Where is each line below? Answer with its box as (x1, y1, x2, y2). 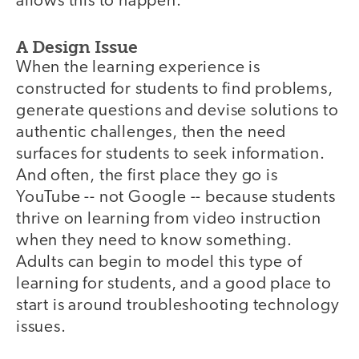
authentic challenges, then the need (16, 123, 286, 141)
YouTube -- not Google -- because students (16, 188, 336, 206)
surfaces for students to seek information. (16, 145, 325, 163)
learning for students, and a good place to (16, 275, 332, 292)
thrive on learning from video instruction (16, 210, 321, 228)
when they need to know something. (16, 232, 292, 249)
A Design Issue (16, 36, 138, 57)
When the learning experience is (16, 58, 260, 76)
